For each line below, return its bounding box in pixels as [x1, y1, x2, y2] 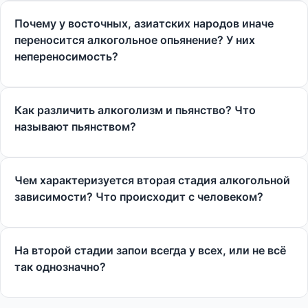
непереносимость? [14, 49, 118, 63]
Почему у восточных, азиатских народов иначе [14, 16, 274, 30]
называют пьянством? [14, 120, 136, 133]
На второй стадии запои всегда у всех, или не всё [14, 243, 286, 257]
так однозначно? [14, 260, 106, 274]
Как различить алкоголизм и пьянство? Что [14, 103, 256, 117]
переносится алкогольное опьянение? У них [14, 33, 255, 47]
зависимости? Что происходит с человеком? [14, 190, 263, 203]
